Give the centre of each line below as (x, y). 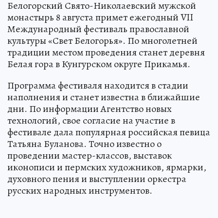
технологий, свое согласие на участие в (91, 121)
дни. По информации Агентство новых (90, 109)
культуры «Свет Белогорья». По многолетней (102, 41)
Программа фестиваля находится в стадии (98, 86)
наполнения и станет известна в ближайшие (104, 97)
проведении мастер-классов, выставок (90, 156)
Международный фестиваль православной (98, 29)
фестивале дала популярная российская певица (109, 132)
